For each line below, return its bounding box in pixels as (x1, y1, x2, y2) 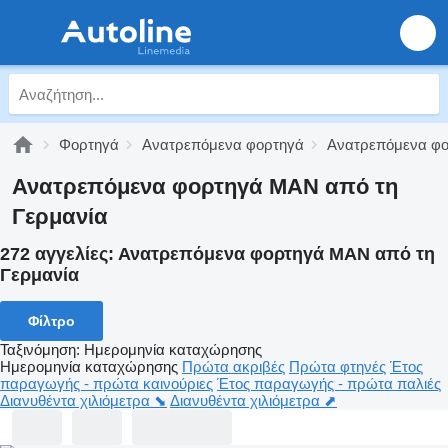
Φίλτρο (28, 312, 75, 329)
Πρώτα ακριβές (182, 357, 285, 375)
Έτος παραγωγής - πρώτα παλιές (217, 374, 441, 392)
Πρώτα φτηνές (289, 357, 386, 375)
